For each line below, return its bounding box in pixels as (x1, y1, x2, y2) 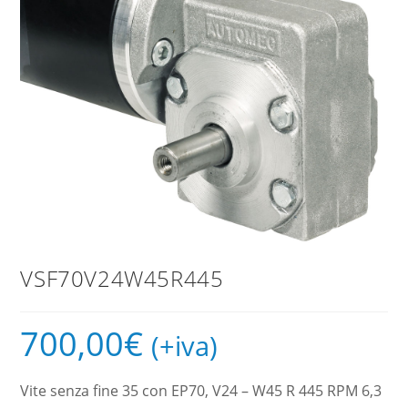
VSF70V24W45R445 (20, 263, 224, 294)
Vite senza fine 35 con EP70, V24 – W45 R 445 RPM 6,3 (20, 381, 382, 402)
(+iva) (151, 328, 219, 364)
